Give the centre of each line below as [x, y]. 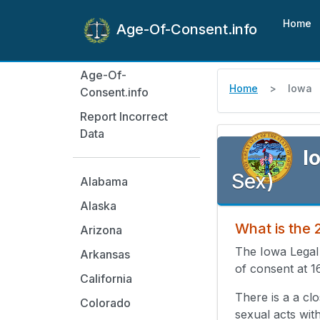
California [106, 279]
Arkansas [105, 254]
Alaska [98, 206]
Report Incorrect [124, 116]
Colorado [105, 303]
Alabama [104, 181]
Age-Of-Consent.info [185, 30]
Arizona [101, 230]
